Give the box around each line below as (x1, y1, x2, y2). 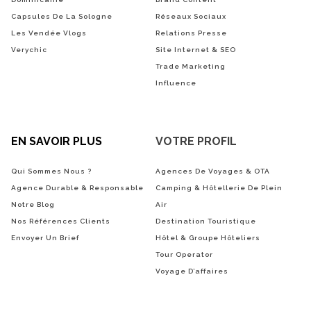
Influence (155, 78, 196, 87)
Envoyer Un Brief (11, 233, 79, 242)
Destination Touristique (155, 217, 256, 225)
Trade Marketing (155, 62, 226, 70)
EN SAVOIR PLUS (11, 134, 102, 148)
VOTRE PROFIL (155, 134, 237, 148)
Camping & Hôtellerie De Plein (155, 183, 283, 192)
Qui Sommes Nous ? (11, 167, 92, 175)
